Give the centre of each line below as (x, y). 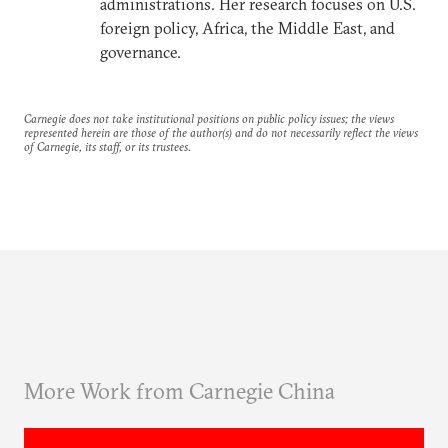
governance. (140, 52)
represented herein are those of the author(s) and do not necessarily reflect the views (221, 132)
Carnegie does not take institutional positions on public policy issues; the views (209, 118)
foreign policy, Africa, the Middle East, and (247, 28)
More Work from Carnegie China (179, 391)
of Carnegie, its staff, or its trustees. (107, 146)
